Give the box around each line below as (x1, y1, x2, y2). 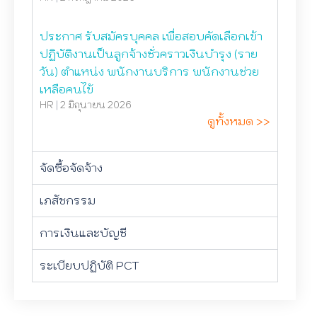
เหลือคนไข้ (40, 82, 93, 96)
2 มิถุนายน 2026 (60, 99, 132, 111)
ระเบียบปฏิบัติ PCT (40, 258, 139, 272)
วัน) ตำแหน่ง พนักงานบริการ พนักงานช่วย (40, 64, 259, 79)
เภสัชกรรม (40, 193, 96, 207)
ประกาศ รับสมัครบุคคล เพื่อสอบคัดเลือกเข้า (40, 29, 263, 43)
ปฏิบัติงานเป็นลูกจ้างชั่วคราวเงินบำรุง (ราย (40, 47, 258, 61)
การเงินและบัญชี (40, 226, 127, 240)
